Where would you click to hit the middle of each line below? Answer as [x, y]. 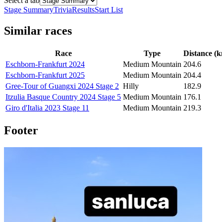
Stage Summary [29, 10]
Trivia [63, 10]
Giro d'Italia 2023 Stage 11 [47, 108]
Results [83, 10]
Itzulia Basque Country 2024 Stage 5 [63, 97]
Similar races [38, 31]
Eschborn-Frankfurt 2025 [45, 75]
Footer [21, 131]
